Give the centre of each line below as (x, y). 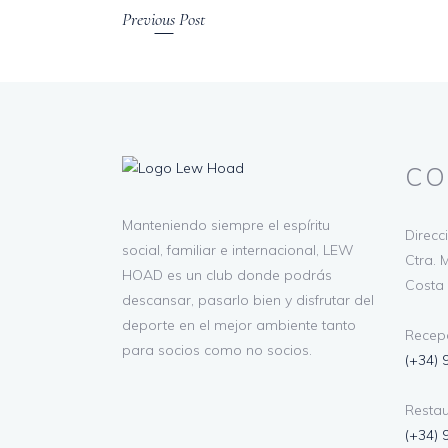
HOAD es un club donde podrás (227, 275)
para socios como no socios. (217, 350)
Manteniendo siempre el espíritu (226, 225)
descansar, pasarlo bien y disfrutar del (248, 300)
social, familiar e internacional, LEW (238, 250)
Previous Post (163, 18)
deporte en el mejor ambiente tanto (239, 325)
